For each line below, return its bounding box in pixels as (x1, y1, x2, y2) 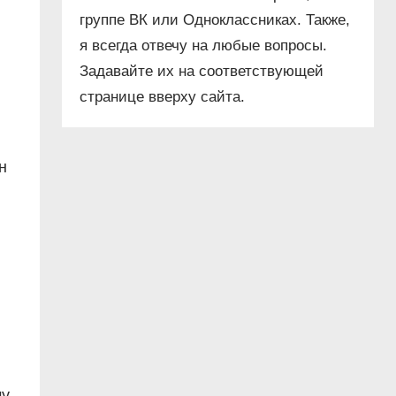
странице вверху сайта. (79, 88, 245, 106)
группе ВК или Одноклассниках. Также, (79, 11, 350, 29)
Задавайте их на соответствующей (79, 63, 324, 80)
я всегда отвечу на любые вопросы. (79, 37, 327, 55)
